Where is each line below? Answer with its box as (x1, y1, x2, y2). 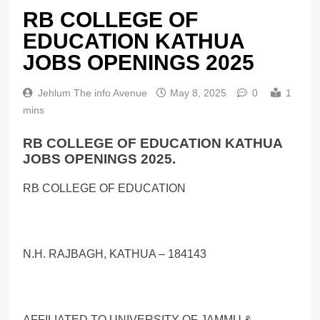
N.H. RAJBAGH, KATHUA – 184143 (23, 247, 206, 260)
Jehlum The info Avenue (38, 87, 147, 99)
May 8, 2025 (170, 87, 226, 99)
